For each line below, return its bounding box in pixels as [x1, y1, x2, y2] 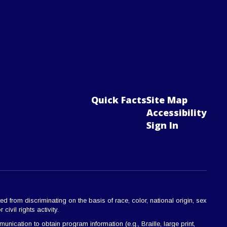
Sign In [146, 119, 178, 131]
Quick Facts [91, 93, 146, 106]
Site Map [146, 93, 187, 106]
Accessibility [146, 106, 207, 119]
